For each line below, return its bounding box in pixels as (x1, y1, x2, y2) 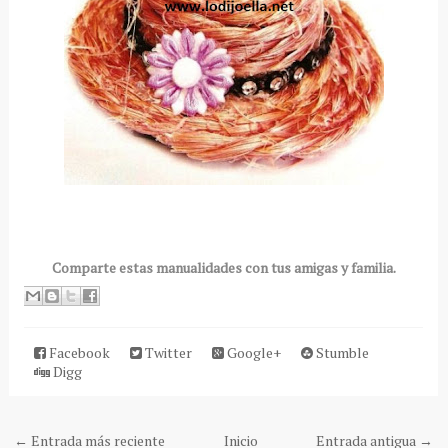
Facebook (45, 342, 110, 362)
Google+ (223, 342, 281, 362)
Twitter (141, 342, 192, 362)
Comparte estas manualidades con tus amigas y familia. (51, 257, 396, 277)
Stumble (312, 342, 369, 362)
